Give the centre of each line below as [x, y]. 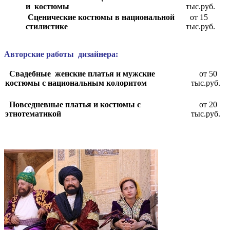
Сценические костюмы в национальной [100, 17]
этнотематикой [34, 114]
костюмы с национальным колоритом [77, 83]
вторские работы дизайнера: [64, 54]
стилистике [47, 27]
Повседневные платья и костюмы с [75, 105]
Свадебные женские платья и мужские [80, 74]
